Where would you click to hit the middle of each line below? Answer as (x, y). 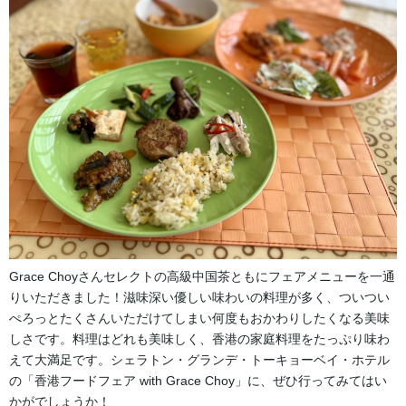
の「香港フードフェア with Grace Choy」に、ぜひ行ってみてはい (198, 381)
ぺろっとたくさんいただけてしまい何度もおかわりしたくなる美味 (199, 319)
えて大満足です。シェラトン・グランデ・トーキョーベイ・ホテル (199, 360)
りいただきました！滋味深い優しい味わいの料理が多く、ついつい (199, 298)
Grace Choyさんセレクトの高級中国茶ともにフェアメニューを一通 (202, 277)
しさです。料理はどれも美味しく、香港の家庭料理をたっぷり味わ (199, 339)
